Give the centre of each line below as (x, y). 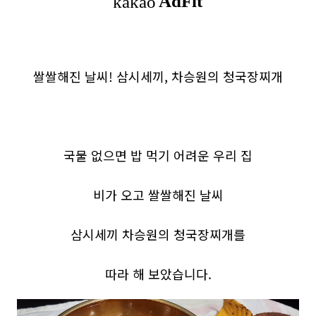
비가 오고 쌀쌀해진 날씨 (158, 195)
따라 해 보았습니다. (158, 274)
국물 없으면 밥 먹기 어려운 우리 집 (158, 155)
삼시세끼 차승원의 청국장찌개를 (158, 234)
